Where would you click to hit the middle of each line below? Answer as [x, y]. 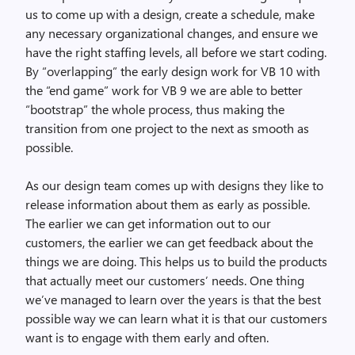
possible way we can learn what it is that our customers [176, 318]
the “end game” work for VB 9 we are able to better [164, 90]
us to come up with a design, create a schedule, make [170, 14]
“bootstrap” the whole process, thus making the [155, 109]
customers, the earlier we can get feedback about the [169, 242]
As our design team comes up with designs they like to [174, 185]
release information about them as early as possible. [168, 204]
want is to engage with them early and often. [147, 337]
